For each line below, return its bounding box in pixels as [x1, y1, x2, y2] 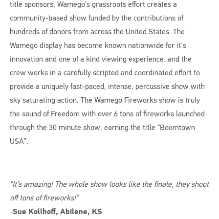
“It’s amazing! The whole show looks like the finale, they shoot [10, 179, 209, 189]
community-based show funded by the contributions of [10, 13, 183, 23]
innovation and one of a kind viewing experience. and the [10, 54, 192, 64]
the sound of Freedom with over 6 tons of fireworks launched [10, 109, 205, 119]
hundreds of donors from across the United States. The [10, 26, 185, 37]
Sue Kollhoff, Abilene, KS [13, 206, 102, 217]
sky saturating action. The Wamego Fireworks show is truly [10, 95, 200, 105]
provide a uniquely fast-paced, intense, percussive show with [10, 81, 205, 91]
